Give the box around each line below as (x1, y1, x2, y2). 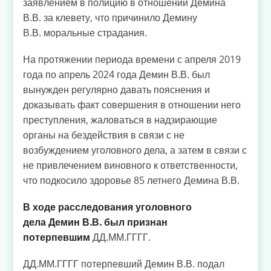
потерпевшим (23, 230, 90, 244)
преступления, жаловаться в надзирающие (23, 113, 217, 126)
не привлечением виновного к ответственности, (23, 158, 238, 172)
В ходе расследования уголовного (23, 200, 192, 214)
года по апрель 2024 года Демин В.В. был (23, 67, 210, 81)
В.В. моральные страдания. (23, 25, 147, 39)
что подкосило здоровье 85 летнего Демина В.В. (23, 173, 240, 187)
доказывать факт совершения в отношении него (23, 97, 241, 111)
